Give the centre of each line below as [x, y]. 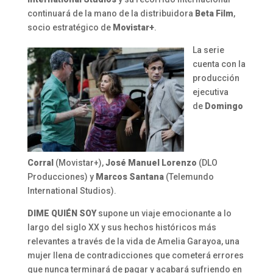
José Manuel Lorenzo [151, 162]
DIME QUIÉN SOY [62, 213]
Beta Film [213, 13]
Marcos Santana [129, 176]
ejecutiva [210, 92]
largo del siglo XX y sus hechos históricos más [122, 227]
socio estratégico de [70, 27]
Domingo [224, 106]
